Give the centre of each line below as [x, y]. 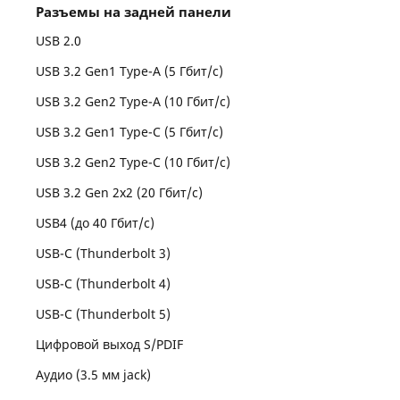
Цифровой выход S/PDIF [110, 344]
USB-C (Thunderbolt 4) [104, 283]
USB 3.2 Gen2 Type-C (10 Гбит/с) [133, 162]
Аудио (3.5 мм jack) [94, 375]
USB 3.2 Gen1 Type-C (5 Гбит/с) [130, 132]
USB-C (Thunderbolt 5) [104, 314]
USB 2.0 [59, 41]
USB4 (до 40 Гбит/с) [96, 223]
